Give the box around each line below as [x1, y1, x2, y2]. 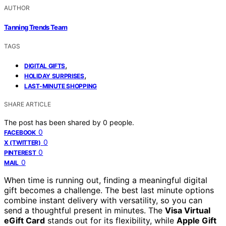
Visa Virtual [165, 205, 210, 215]
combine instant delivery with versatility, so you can [4, 195, 202, 205]
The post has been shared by [4, 118, 103, 127]
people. [109, 118, 134, 127]
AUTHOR [4, 4, 30, 12]
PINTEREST [4, 148, 36, 156]
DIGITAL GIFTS [24, 62, 66, 70]
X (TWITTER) [4, 138, 41, 146]
